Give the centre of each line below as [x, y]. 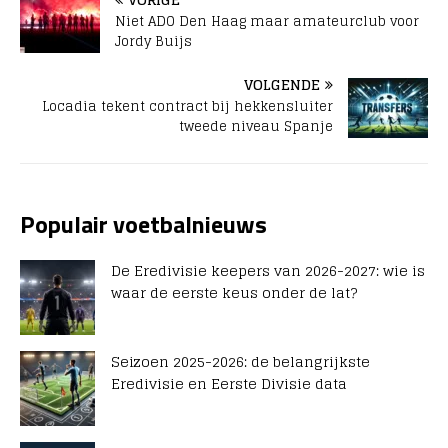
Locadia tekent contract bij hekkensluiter [187, 107]
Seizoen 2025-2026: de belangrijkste [240, 362]
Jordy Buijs [153, 42]
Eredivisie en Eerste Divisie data [229, 384]
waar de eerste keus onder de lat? [234, 293]
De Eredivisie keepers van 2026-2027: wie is [268, 271]
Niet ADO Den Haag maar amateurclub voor [267, 22]
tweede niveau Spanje [256, 127]
